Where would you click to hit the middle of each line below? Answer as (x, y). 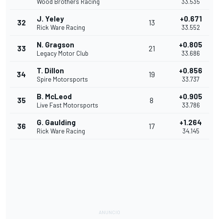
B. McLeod (54, 97)
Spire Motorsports (62, 79)
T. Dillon (50, 71)
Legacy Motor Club (63, 54)
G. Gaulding (56, 122)
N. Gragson (55, 45)
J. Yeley (50, 19)
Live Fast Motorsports (67, 105)
